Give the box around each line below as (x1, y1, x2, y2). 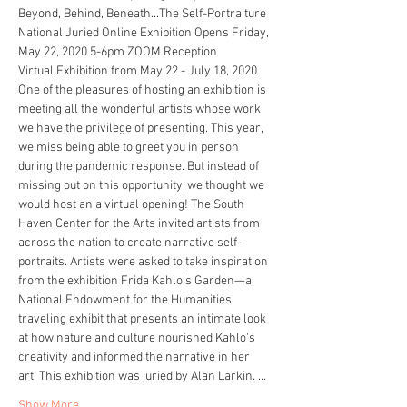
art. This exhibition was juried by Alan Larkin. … (18, 369, 266, 384)
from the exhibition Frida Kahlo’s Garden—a (18, 273, 254, 289)
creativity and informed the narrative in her (18, 350, 253, 365)
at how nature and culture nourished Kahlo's (18, 331, 258, 346)
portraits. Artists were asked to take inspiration (18, 254, 271, 270)
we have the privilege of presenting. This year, (18, 121, 265, 136)
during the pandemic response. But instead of (18, 159, 262, 174)
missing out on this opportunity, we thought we (18, 178, 267, 194)
